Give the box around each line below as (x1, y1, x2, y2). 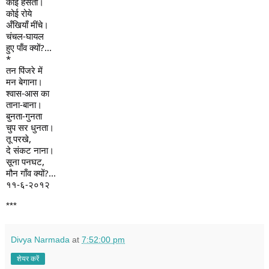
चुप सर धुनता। (6, 121, 54, 134)
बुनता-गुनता (6, 110, 42, 122)
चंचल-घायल (6, 30, 44, 43)
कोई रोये (6, 7, 32, 20)
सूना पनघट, (6, 156, 44, 168)
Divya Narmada (11, 235, 70, 245)
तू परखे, (6, 133, 31, 145)
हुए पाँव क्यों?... (6, 41, 52, 54)
